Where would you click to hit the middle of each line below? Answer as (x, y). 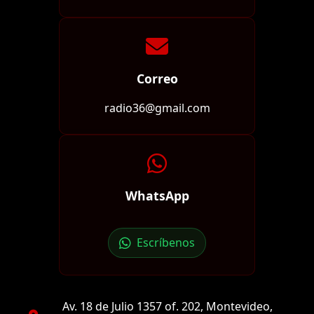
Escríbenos (166, 243)
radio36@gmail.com (157, 108)
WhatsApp (157, 196)
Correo (157, 79)
